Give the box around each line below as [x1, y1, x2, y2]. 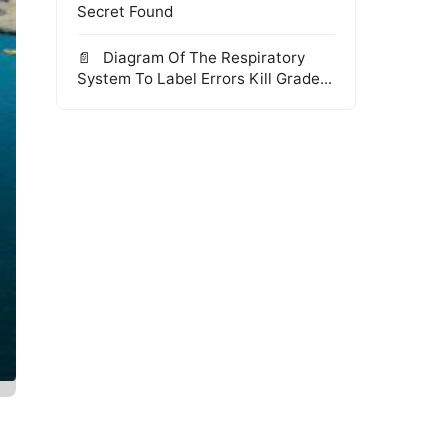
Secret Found [77, 2, 173, 21]
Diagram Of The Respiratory [99, 48, 305, 67]
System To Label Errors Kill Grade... [77, 69, 332, 88]
